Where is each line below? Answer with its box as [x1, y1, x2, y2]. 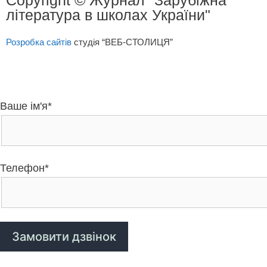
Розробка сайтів [6, 36, 72, 47]
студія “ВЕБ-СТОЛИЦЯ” [72, 36, 173, 47]
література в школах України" [6, 6, 210, 23]
